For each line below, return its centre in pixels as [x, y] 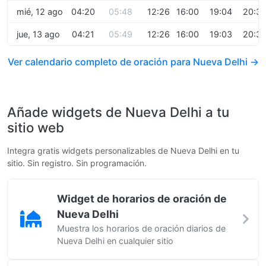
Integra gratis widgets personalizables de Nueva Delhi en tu [123, 151]
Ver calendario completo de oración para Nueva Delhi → [133, 62]
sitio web [36, 127]
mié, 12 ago [40, 12]
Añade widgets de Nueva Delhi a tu [118, 112]
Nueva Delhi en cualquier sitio [115, 241]
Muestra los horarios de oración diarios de [141, 228]
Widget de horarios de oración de [142, 199]
